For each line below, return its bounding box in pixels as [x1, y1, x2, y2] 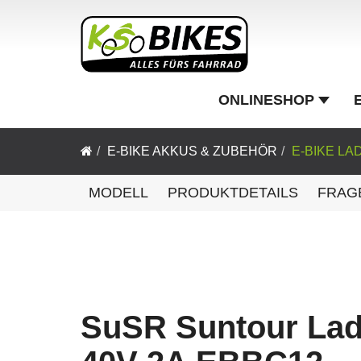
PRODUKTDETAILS [168, 185, 298, 201]
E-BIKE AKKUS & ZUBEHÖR [107, 144, 277, 158]
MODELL [89, 185, 148, 201]
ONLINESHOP [218, 91, 314, 108]
